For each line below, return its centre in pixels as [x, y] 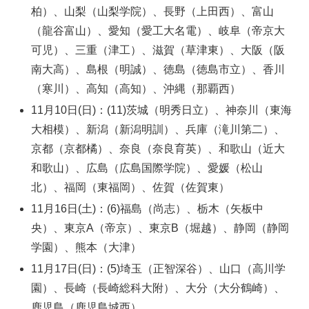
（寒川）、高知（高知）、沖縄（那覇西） [136, 88]
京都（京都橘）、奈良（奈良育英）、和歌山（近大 [158, 148]
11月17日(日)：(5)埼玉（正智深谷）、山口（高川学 [159, 269]
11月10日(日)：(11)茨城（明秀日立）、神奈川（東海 [162, 110]
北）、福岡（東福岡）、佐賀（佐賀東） [131, 187]
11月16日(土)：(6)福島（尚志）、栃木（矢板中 [148, 208]
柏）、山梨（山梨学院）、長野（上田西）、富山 [153, 11]
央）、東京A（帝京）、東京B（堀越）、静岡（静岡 [160, 228]
